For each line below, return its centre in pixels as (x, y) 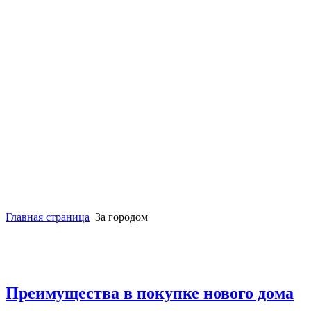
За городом (121, 217)
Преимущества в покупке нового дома (150, 293)
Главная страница (48, 217)
